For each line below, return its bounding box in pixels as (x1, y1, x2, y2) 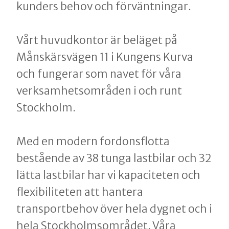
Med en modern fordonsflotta (16, 134, 170, 149)
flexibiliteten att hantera (16, 185, 143, 199)
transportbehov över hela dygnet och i (16, 202, 212, 216)
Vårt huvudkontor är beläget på (16, 33, 177, 48)
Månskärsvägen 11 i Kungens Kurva (16, 50, 193, 64)
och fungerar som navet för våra (16, 67, 181, 81)
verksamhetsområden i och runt (16, 84, 182, 98)
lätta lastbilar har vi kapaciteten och (16, 168, 200, 182)
